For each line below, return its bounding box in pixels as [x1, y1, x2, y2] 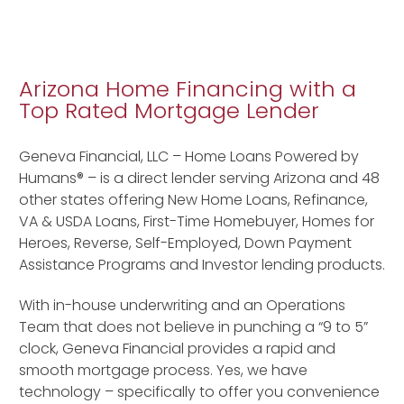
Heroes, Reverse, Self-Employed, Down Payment [19, 233, 352, 254]
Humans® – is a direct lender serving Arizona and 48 [19, 168, 380, 189]
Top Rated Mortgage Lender [19, 96, 319, 126]
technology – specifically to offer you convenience [19, 381, 380, 402]
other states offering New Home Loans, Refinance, [19, 189, 368, 211]
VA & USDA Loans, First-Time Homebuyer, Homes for [19, 211, 374, 233]
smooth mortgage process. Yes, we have [19, 359, 308, 381]
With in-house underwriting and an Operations [19, 294, 345, 316]
